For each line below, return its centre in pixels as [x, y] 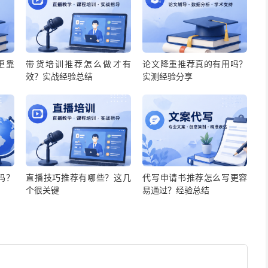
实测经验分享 [168, 77]
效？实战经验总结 [60, 77]
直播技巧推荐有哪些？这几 [78, 177]
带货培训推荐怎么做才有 [78, 64]
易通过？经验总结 [176, 190]
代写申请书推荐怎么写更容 [195, 177]
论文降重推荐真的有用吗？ [195, 64]
